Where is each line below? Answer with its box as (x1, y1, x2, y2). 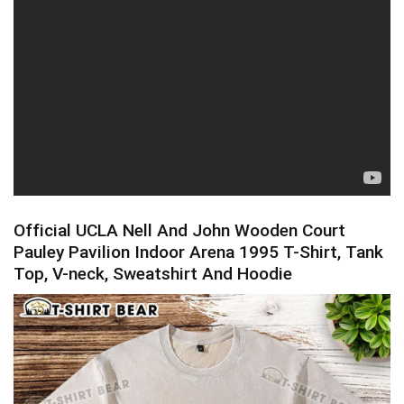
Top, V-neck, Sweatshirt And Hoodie (14, 263, 292, 285)
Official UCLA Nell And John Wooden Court (14, 220, 345, 242)
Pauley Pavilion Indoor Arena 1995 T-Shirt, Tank (14, 242, 383, 263)
